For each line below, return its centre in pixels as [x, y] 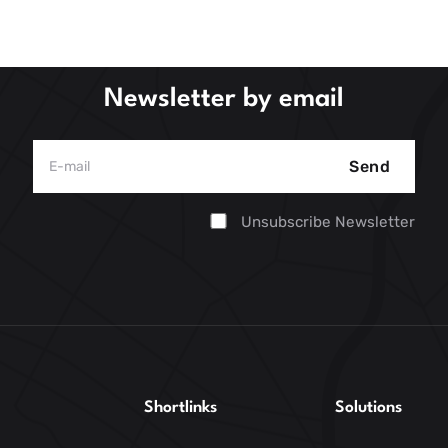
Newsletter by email [224, 99]
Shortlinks [180, 407]
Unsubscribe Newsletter [328, 221]
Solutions [368, 407]
